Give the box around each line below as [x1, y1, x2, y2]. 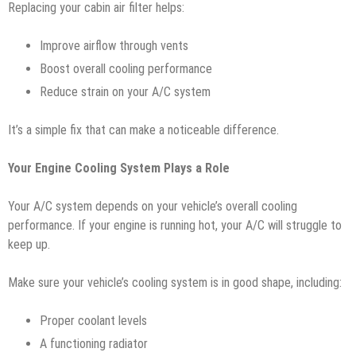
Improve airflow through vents [40, 37, 192, 53]
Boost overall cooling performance [40, 60, 215, 76]
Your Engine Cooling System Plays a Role [8, 160, 230, 176]
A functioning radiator [40, 335, 151, 351]
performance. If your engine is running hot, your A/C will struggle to [8, 217, 342, 233]
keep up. [8, 236, 50, 252]
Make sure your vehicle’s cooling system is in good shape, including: [8, 274, 342, 290]
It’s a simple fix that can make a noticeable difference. [8, 122, 279, 137]
